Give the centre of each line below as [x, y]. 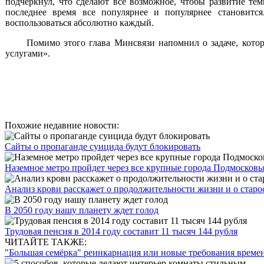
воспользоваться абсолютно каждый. [81, 22]
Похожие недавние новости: [62, 125]
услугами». [28, 53]
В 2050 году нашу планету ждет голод [82, 210]
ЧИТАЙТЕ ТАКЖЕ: [46, 242]
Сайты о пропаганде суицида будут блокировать [103, 146]
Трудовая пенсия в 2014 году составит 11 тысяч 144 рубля [121, 231]
